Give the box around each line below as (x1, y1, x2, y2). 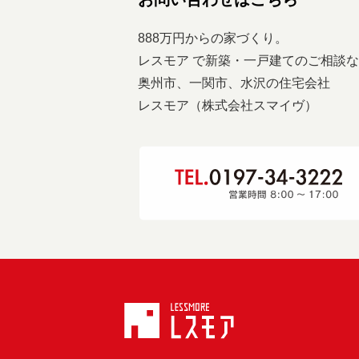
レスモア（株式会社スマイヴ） (138, 99, 317, 112)
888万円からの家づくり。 (138, 31, 288, 45)
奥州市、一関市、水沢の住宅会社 (138, 76, 330, 90)
